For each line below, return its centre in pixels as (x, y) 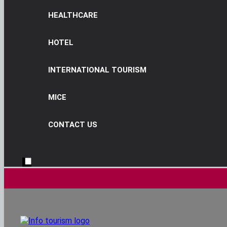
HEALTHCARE (73, 15)
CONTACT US (73, 125)
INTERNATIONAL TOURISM (97, 70)
